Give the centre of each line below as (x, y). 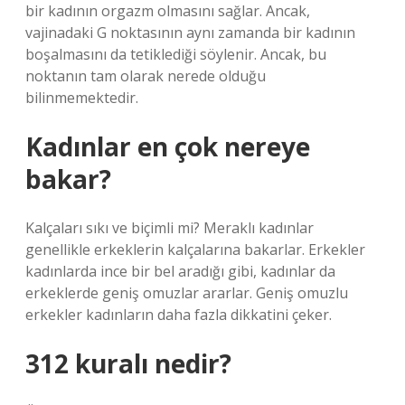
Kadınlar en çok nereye (168, 146)
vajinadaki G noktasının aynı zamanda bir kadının (190, 33)
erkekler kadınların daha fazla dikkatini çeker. (179, 315)
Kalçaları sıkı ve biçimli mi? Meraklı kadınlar (170, 228)
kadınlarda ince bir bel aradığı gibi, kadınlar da (180, 271)
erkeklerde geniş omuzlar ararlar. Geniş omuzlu (187, 293)
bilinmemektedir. (82, 98)
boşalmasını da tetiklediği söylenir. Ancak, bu (176, 54)
